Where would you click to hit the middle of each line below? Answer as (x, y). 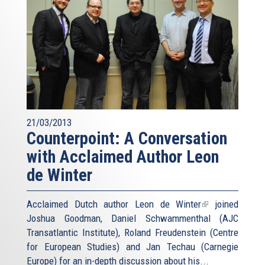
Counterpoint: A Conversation (127, 138)
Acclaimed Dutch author (81, 204)
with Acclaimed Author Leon (123, 156)
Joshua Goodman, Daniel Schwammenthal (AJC (132, 218)
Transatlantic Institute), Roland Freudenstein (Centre (132, 232)
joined (224, 204)
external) (219, 232)
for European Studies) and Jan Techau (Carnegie (132, 246)
